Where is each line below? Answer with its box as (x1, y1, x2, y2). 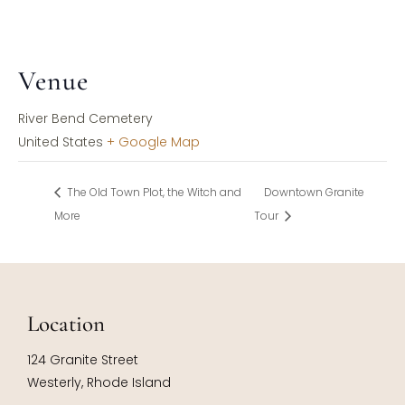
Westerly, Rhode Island (27, 373, 171, 392)
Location (27, 310, 105, 338)
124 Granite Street (27, 351, 138, 370)
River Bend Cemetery (18, 108, 153, 127)
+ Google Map (107, 132, 200, 151)
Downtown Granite (264, 184, 365, 201)
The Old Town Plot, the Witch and (64, 184, 241, 201)
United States (18, 132, 103, 151)
